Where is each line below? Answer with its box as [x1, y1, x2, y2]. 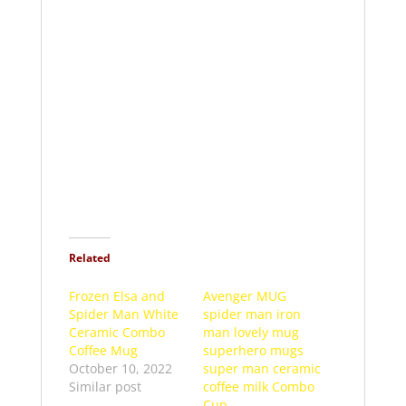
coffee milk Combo [202, 377, 314, 395]
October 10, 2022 [68, 359, 172, 377]
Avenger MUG [202, 286, 286, 304]
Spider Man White [68, 304, 179, 323]
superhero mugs [202, 341, 304, 359]
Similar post [68, 377, 141, 395]
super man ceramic [202, 359, 321, 377]
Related [68, 249, 111, 266]
